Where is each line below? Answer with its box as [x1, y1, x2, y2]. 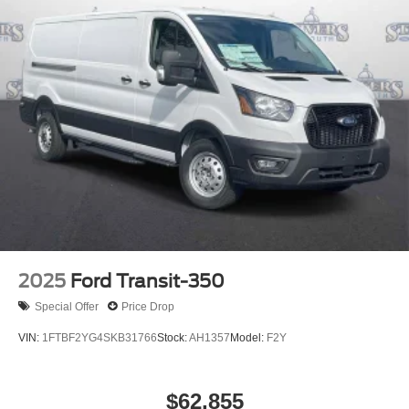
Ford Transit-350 [70, 270, 225, 293]
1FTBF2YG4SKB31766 [42, 331, 157, 345]
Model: [230, 331, 267, 345]
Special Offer [35, 299, 99, 313]
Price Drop [121, 299, 174, 313]
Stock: [157, 331, 189, 345]
